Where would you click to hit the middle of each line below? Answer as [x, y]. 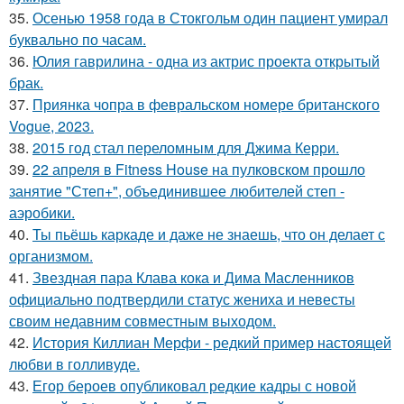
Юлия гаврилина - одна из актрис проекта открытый [206, 61]
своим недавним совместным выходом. [142, 321]
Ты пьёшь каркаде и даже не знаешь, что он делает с [209, 234]
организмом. [51, 256]
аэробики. [42, 212]
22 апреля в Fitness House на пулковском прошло [199, 169]
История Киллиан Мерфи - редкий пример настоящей [212, 342]
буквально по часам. [78, 39]
